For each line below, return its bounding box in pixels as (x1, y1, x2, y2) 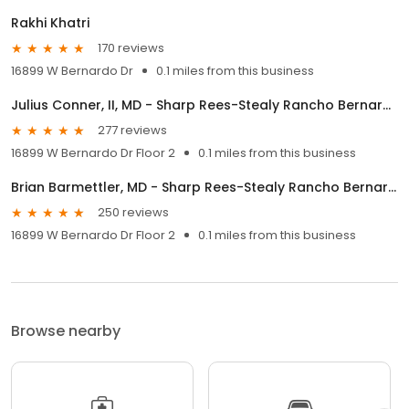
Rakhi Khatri (11, 13, 89, 32)
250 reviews (98, 204, 169, 222)
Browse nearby (11, 320, 121, 341)
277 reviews (98, 121, 167, 140)
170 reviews (98, 39, 164, 58)
